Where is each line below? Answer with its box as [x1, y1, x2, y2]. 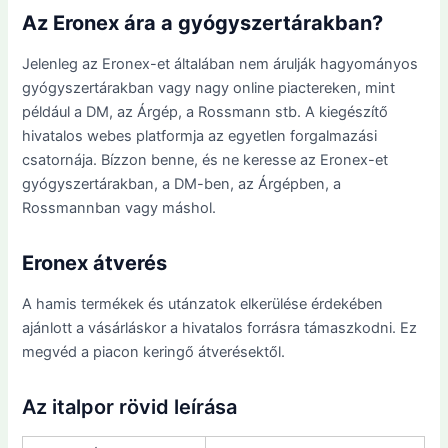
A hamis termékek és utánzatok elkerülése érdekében [22, 294, 384, 313]
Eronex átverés [22, 250, 168, 275]
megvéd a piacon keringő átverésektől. [22, 342, 286, 361]
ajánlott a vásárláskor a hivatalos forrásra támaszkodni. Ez [22, 318, 418, 337]
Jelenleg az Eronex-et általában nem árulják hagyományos [22, 54, 419, 73]
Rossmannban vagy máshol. [22, 198, 217, 217]
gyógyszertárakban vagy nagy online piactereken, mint [22, 78, 396, 97]
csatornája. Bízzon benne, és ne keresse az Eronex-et [22, 150, 389, 169]
